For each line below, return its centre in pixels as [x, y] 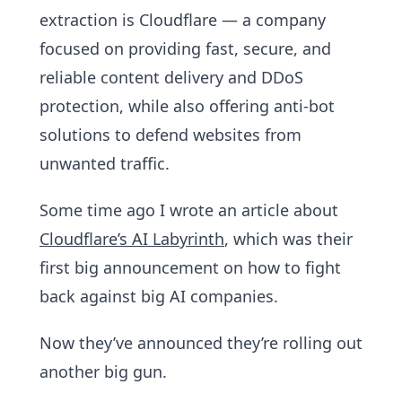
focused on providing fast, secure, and [185, 48]
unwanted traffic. [105, 163]
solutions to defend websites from [170, 135]
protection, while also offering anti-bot [187, 106]
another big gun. [103, 371]
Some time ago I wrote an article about [189, 210]
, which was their [288, 239]
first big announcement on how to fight [190, 267]
